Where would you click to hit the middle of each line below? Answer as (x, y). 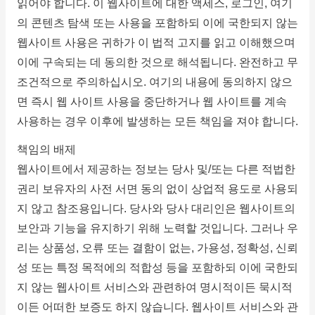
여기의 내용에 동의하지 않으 (220, 82)
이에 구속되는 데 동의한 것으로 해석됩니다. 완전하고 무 (157, 62)
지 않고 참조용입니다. (73, 208)
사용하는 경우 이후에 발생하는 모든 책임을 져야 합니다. (157, 121)
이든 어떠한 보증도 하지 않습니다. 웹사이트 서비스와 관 (157, 307)
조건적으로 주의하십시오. (83, 82)
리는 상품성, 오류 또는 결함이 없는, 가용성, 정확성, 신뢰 (157, 247)
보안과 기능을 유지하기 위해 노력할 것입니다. (133, 228)
